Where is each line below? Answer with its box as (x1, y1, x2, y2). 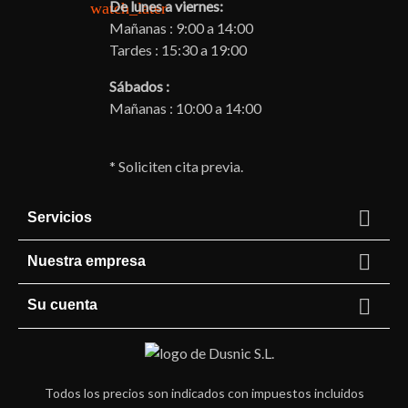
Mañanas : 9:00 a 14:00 (109, 18, 253, 36)
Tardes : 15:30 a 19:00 (109, 40, 247, 58)
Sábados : (109, 76, 169, 95)
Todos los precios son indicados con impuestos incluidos (44, 384, 364, 401)
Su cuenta (27, 297, 97, 313)
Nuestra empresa (27, 253, 146, 270)
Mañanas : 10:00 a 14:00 (109, 98, 264, 117)
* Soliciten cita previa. (109, 157, 243, 175)
